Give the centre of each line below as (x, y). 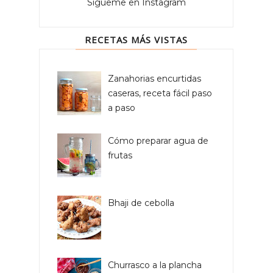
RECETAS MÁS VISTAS (136, 40)
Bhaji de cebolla (141, 203)
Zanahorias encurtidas (154, 78)
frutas (120, 155)
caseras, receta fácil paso (160, 93)
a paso (121, 108)
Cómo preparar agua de (158, 140)
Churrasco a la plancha (154, 265)
